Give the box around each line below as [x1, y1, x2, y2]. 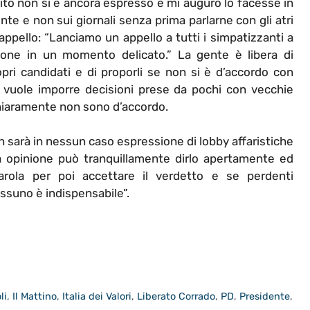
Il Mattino [12, 289, 57, 302]
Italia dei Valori [62, 289, 132, 302]
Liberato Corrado [137, 289, 216, 302]
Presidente [239, 289, 291, 302]
